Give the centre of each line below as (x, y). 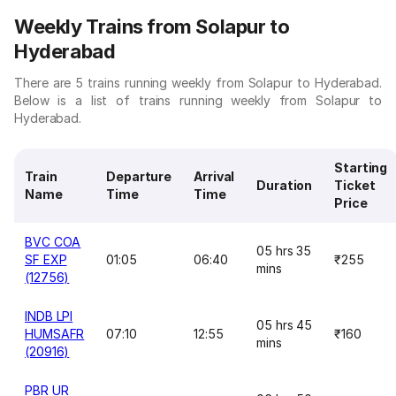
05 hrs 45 (285, 325)
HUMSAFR (55, 334)
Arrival (214, 176)
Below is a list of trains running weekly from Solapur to (198, 100)
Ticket (355, 185)
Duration (285, 185)
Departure (139, 176)
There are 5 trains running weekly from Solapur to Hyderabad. (198, 83)
